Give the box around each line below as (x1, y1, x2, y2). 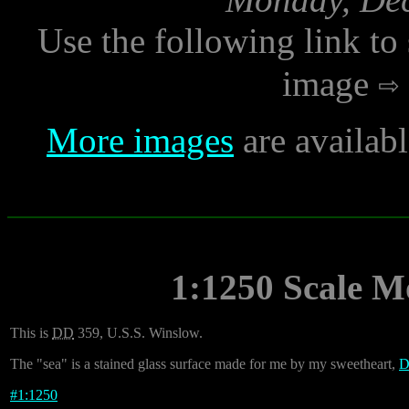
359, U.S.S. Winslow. (74, 325, 203, 341)
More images (47, 121, 234, 160)
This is (10, 325, 52, 341)
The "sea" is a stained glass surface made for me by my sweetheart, (10, 356, 399, 372)
